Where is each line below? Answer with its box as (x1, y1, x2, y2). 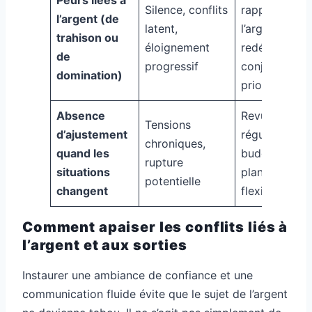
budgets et (241, 146, 298, 160)
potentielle (145, 173, 201, 188)
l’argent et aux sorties (22, 237, 187, 254)
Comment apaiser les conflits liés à (22, 219, 288, 236)
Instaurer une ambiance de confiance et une (22, 267, 253, 282)
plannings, (241, 164, 294, 179)
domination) (56, 68, 123, 82)
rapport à (241, 2, 291, 17)
